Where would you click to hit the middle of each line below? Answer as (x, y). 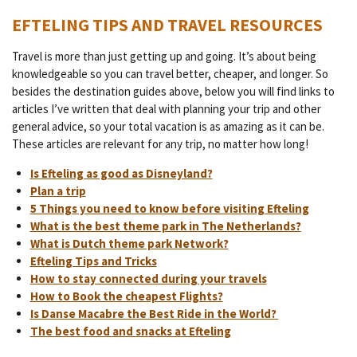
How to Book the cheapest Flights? (126, 296)
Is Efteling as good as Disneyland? (121, 173)
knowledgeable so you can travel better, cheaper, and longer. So (170, 73)
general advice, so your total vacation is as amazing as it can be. (168, 126)
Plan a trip (58, 190)
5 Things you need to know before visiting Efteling (169, 208)
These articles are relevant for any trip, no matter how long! (160, 143)
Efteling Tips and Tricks (93, 261)
